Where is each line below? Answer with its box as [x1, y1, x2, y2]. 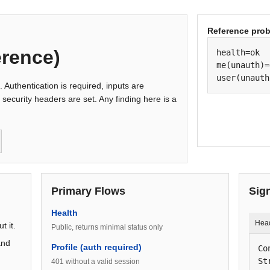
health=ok [216, 48, 260, 57]
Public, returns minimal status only [51, 223, 163, 231]
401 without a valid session [51, 257, 140, 266]
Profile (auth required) [51, 242, 142, 252]
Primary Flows [51, 185, 125, 197]
